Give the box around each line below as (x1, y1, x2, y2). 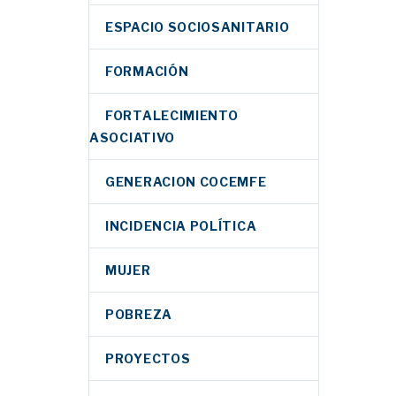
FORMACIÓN (105, 64, 189, 79)
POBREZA (105, 307, 172, 322)
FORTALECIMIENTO (105, 108, 239, 123)
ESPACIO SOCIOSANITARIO (105, 19, 290, 34)
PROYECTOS (105, 351, 191, 366)
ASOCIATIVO (89, 130, 175, 145)
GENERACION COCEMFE (105, 174, 267, 189)
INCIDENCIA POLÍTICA (105, 218, 257, 233)
